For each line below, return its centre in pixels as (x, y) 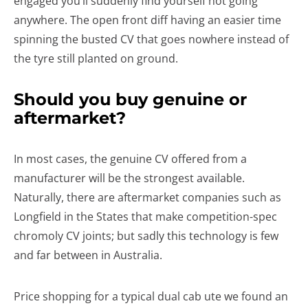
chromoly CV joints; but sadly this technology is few (146, 235)
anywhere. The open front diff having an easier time (147, 20)
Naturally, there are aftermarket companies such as (147, 197)
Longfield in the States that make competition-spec (145, 216)
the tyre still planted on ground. (96, 58)
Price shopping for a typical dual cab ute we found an (151, 296)
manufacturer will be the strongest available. (129, 178)
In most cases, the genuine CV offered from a (130, 158)
